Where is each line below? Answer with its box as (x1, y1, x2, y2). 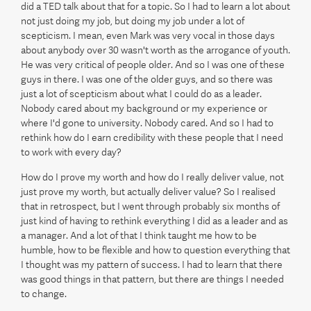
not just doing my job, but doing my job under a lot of (21, 15, 244, 26)
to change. (21, 288, 67, 299)
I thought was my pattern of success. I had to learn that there (21, 259, 283, 270)
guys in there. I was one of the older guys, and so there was (21, 74, 273, 85)
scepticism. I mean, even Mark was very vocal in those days (21, 30, 275, 41)
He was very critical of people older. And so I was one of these (21, 59, 285, 70)
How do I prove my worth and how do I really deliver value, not (21, 171, 284, 183)
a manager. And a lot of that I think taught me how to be (21, 230, 257, 241)
